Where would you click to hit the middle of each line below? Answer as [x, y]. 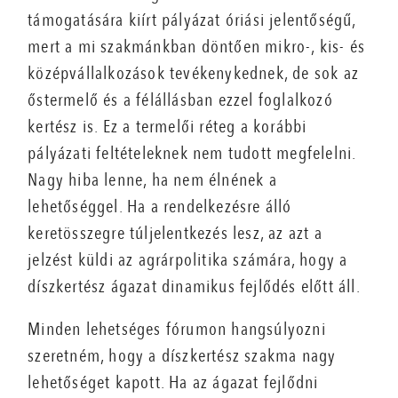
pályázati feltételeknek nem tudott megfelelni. [192, 153]
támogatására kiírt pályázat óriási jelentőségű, [192, 20]
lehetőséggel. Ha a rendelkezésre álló [160, 207]
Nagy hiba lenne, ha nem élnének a [152, 180]
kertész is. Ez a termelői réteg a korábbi [167, 127]
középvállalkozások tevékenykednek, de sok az [194, 73]
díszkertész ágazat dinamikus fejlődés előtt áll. [194, 287]
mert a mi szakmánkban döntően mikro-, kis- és [197, 47]
